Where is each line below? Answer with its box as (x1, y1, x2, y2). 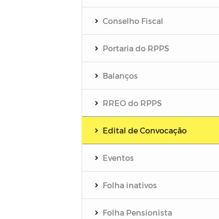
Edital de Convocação (102, 125, 187, 135)
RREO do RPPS (102, 98, 162, 108)
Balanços (102, 70, 138, 80)
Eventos (102, 153, 134, 162)
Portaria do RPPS (102, 43, 169, 53)
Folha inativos (102, 180, 157, 190)
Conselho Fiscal (102, 16, 163, 25)
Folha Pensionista (102, 207, 172, 217)
